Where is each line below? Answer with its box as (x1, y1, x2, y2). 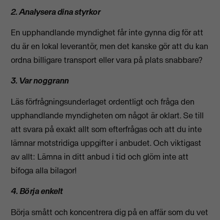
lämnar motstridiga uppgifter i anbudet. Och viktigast (11, 137, 202, 148)
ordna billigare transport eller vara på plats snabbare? (11, 55, 203, 66)
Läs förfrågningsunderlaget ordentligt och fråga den (11, 96, 195, 107)
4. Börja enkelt (11, 186, 63, 197)
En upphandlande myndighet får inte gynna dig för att (11, 27, 204, 38)
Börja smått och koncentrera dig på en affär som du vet (11, 206, 209, 218)
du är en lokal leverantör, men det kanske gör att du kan (11, 41, 209, 52)
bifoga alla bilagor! (11, 165, 77, 176)
